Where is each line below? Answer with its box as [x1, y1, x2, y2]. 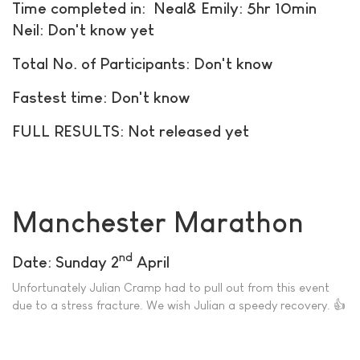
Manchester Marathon [12, 207, 304, 238]
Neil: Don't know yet [12, 21, 154, 39]
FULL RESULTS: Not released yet [12, 122, 249, 141]
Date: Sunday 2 [12, 252, 119, 271]
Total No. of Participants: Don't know [12, 55, 272, 73]
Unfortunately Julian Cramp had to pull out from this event [12, 280, 329, 295]
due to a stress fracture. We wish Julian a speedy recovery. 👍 [12, 298, 346, 313]
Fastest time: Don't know [12, 88, 190, 107]
